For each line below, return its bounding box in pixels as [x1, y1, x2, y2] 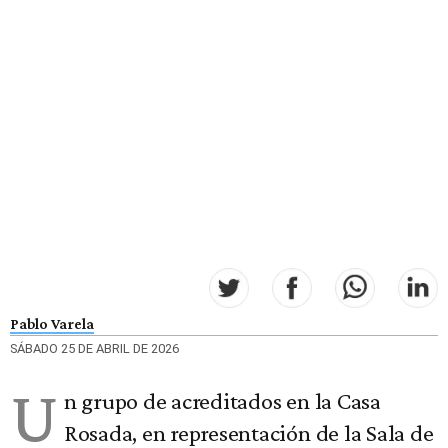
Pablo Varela [10, 314, 94, 332]
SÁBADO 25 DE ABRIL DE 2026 [10, 341, 179, 357]
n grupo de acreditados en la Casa [63, 387, 381, 415]
